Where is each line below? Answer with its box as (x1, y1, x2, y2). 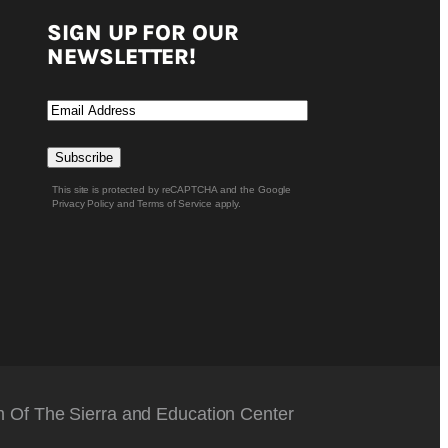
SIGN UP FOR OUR (47, 19, 239, 46)
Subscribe (55, 149, 114, 165)
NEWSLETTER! (47, 43, 197, 70)
